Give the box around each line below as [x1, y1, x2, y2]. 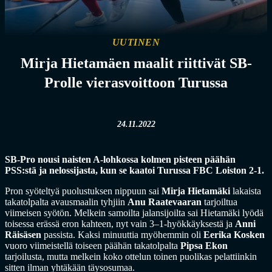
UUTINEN [112, 37, 160, 47]
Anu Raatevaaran [127, 197, 202, 207]
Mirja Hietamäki [161, 186, 230, 196]
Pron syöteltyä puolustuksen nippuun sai [5, 186, 161, 196]
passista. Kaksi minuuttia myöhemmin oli [41, 229, 203, 240]
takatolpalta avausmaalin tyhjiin [5, 197, 127, 207]
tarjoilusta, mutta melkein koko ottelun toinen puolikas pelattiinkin [5, 251, 257, 262]
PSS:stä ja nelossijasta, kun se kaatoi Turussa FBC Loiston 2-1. [5, 165, 264, 175]
